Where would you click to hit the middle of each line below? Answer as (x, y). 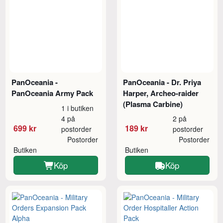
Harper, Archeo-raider (161, 93)
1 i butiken (78, 108)
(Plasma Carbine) (153, 104)
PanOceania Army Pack (53, 93)
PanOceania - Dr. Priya (162, 82)
